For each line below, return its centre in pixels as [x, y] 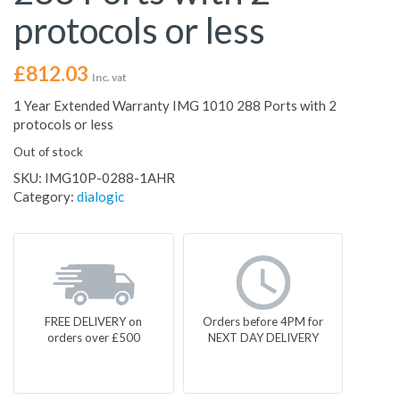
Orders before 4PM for [263, 322]
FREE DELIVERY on [94, 322]
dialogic [100, 197]
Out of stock [48, 152]
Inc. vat [109, 78]
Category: [45, 197]
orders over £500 [93, 338]
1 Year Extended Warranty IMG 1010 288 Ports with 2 [175, 106]
